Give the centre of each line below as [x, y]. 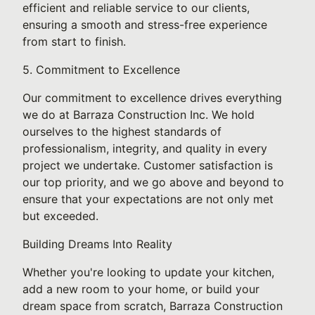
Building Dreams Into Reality [97, 244]
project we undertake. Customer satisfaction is [148, 165]
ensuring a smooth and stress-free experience [145, 25]
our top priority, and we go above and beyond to [153, 182]
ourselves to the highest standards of [122, 131]
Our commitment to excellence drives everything [152, 98]
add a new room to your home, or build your [141, 289]
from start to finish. [74, 41]
